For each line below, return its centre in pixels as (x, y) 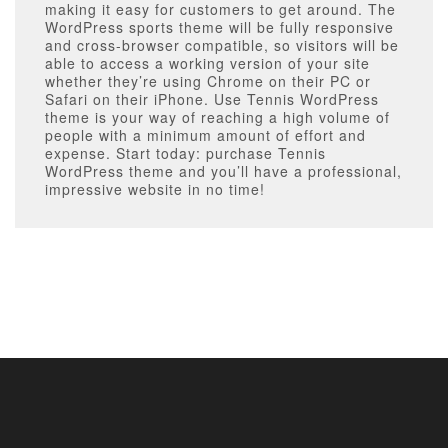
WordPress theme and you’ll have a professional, (223, 171)
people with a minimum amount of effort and (205, 135)
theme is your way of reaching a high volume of (217, 117)
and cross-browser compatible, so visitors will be (222, 45)
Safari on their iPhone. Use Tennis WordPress (212, 99)
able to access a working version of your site (207, 63)
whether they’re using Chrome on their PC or (208, 81)
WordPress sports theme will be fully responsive (219, 27)
